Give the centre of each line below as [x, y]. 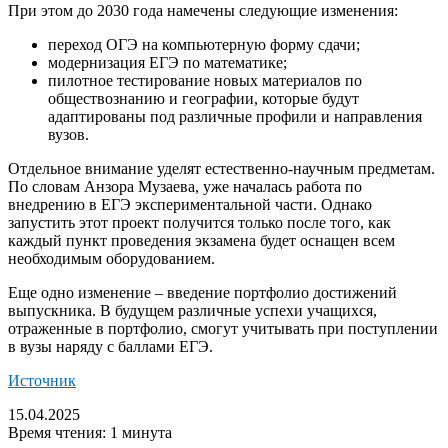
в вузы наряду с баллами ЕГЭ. [110, 346]
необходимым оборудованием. [111, 258]
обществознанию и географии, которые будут [203, 98]
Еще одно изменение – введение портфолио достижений [202, 292]
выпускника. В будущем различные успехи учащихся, [192, 310]
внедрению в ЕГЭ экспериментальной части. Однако [190, 204]
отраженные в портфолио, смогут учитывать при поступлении [223, 328]
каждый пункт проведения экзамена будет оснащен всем [201, 240]
